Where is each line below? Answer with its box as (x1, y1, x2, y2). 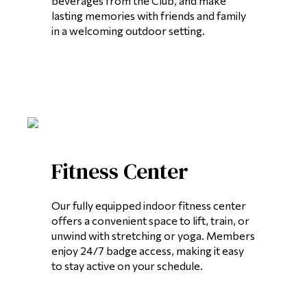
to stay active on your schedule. (51, 259, 203, 273)
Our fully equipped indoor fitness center (51, 199, 246, 212)
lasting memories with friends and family (51, 8, 246, 22)
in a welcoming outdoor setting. (51, 23, 205, 37)
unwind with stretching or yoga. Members (51, 229, 255, 243)
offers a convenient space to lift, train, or (51, 214, 249, 228)
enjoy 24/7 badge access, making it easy (51, 244, 244, 258)
